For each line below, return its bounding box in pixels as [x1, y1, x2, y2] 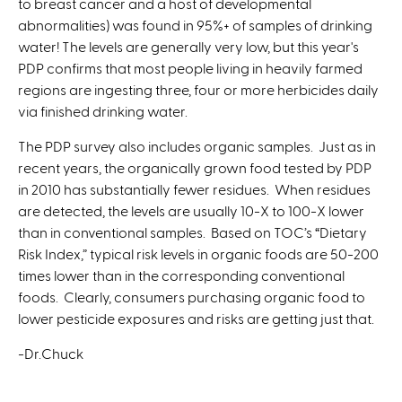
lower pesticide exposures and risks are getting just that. [18, 309, 374, 327]
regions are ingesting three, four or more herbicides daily [18, 80, 379, 98]
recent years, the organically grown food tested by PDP [18, 158, 371, 176]
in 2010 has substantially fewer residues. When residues [18, 179, 371, 197]
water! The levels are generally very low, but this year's [18, 37, 359, 55]
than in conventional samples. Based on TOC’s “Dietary [18, 223, 367, 240]
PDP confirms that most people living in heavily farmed [18, 58, 363, 76]
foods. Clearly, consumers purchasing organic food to [18, 287, 365, 305]
